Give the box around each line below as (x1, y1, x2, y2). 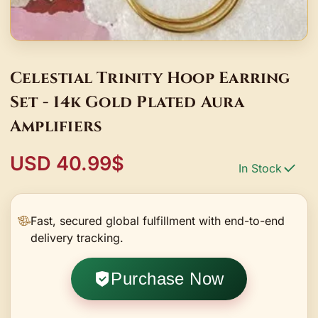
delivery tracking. (31, 230, 124, 245)
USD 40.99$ (10, 151, 124, 175)
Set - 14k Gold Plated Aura (10, 91, 244, 113)
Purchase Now (111, 268, 224, 288)
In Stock (238, 160, 282, 175)
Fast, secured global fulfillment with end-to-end (31, 213, 285, 228)
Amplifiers (10, 115, 103, 137)
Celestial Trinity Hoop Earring (10, 67, 290, 89)
